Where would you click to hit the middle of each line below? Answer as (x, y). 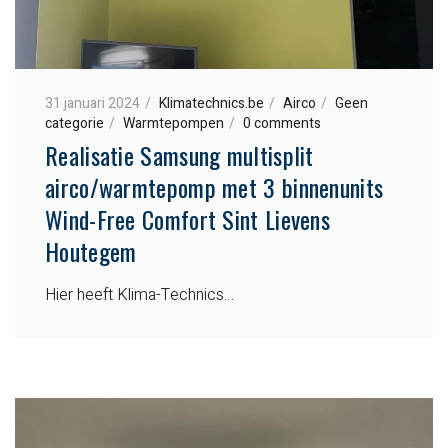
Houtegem (91, 250)
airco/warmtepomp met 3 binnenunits (214, 186)
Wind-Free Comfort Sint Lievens (188, 218)
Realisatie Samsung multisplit (179, 154)
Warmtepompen (173, 123)
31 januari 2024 (92, 103)
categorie (74, 123)
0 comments (282, 123)
